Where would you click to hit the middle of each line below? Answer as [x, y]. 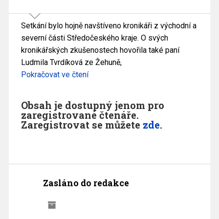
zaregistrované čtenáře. [80, 115]
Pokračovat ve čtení [55, 75]
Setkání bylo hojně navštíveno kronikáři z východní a [109, 26]
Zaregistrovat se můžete [82, 125]
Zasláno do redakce [86, 183]
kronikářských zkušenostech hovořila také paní [100, 50]
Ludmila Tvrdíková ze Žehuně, [71, 63]
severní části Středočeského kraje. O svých [94, 38]
